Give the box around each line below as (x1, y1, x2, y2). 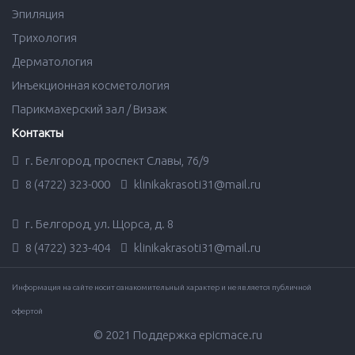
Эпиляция (12, 7, 64, 21)
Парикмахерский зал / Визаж (12, 102, 167, 116)
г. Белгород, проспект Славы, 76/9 (23, 154, 209, 168)
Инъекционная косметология (12, 78, 170, 93)
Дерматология (12, 55, 93, 69)
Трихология (12, 31, 77, 45)
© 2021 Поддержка (93, 328, 199, 342)
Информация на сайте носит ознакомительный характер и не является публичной (12, 283, 311, 292)
